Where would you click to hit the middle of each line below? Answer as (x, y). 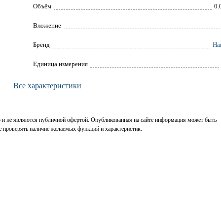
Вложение (47, 26)
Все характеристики (47, 86)
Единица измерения (60, 64)
